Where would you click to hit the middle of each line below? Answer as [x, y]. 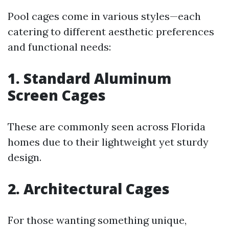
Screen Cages [57, 95]
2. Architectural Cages [89, 189]
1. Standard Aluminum [89, 78]
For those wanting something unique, [97, 220]
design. [25, 157]
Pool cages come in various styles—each [104, 16]
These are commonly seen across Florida [107, 127]
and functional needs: [59, 47]
